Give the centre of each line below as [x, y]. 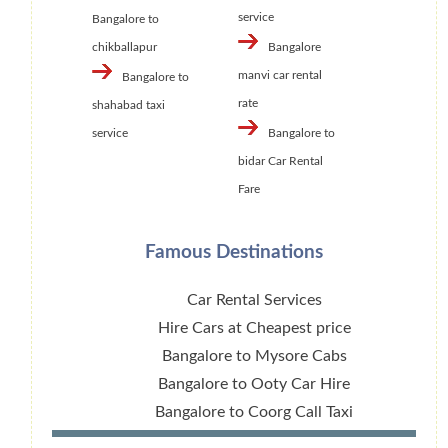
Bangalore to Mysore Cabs [254, 355]
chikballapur [124, 47]
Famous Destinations [234, 253]
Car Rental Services [254, 299]
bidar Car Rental [280, 161]
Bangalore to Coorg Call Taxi [254, 411]
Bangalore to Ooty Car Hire [254, 383]
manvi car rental [279, 75]
